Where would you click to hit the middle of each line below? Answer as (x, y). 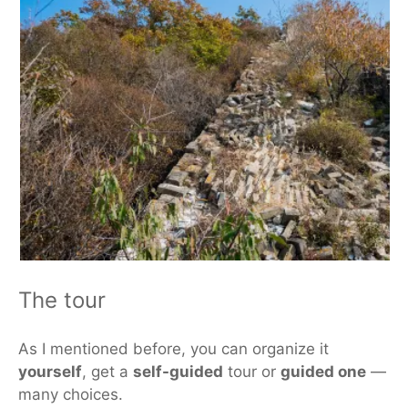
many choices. (71, 395)
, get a (107, 372)
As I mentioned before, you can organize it (173, 349)
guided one (323, 372)
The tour (62, 301)
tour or (252, 372)
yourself (50, 372)
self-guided (178, 372)
